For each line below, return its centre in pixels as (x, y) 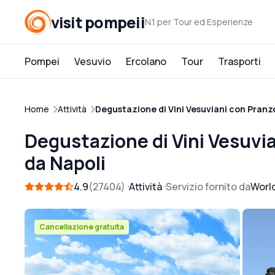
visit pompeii (98, 22)
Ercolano (146, 61)
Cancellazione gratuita (82, 227)
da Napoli (65, 163)
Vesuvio (93, 61)
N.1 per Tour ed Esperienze (199, 22)
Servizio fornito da (208, 187)
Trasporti (239, 61)
